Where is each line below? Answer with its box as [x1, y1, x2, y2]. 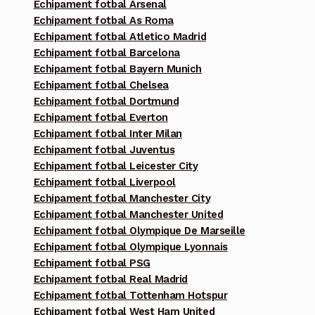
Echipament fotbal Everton [33, 111, 168, 124]
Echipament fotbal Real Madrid [33, 273, 188, 286]
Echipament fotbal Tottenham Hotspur [33, 289, 228, 302]
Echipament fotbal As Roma [33, 14, 174, 27]
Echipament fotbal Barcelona [33, 46, 180, 60]
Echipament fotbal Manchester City [33, 192, 211, 205]
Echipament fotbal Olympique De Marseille [33, 224, 245, 238]
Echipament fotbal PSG [33, 257, 150, 270]
